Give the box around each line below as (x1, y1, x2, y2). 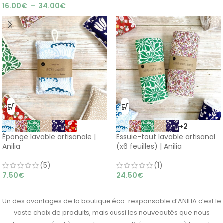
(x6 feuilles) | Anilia (116, 141, 182, 151)
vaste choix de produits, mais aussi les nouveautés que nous (13, 208, 210, 217)
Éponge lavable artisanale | (2, 132, 96, 142)
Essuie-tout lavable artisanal (116, 132, 215, 142)
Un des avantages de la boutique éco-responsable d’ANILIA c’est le (2, 196, 221, 206)
